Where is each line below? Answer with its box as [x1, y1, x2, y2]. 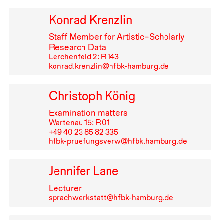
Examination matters [48, 107, 128, 118]
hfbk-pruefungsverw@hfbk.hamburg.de [48, 136, 187, 146]
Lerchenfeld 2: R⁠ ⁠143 [48, 52, 119, 62]
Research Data [48, 42, 106, 53]
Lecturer [48, 182, 82, 193]
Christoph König [48, 88, 135, 103]
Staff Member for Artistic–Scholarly [48, 31, 184, 42]
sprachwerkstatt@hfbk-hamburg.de [48, 192, 173, 202]
